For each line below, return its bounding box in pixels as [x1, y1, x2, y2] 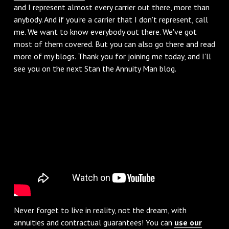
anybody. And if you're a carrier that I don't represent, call [13, 14, 208, 25]
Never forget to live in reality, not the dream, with [13, 205, 187, 216]
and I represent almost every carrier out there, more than [13, 2, 210, 12]
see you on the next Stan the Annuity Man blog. [13, 63, 176, 74]
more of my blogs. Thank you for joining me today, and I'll [13, 51, 211, 61]
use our [174, 217, 202, 228]
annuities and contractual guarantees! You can [13, 217, 174, 228]
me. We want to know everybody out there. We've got [13, 26, 197, 37]
